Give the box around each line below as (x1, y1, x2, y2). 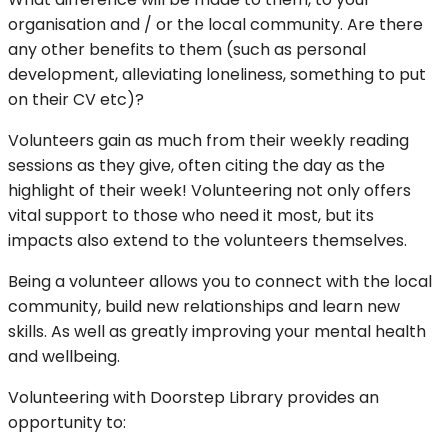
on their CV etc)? (8, 88, 144, 112)
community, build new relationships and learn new (8, 295, 400, 319)
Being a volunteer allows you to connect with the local (8, 270, 432, 294)
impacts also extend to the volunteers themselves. (8, 229, 407, 253)
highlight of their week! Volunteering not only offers (8, 179, 411, 203)
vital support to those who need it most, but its (8, 204, 374, 228)
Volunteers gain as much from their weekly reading (8, 129, 409, 153)
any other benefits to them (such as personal (8, 38, 366, 62)
